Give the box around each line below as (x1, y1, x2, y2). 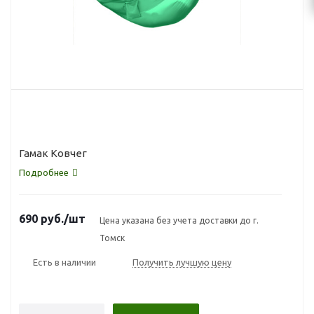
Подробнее (19, 168, 69, 177)
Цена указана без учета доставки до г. (100, 216, 259, 225)
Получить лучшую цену (132, 257, 231, 267)
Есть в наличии (33, 257, 96, 267)
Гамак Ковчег (19, 147, 87, 159)
